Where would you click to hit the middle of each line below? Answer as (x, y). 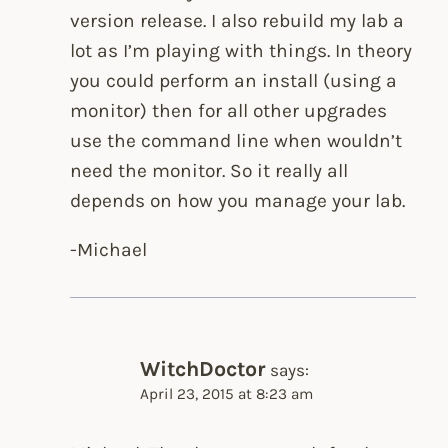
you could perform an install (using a (234, 80)
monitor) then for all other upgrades (229, 110)
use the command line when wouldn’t (236, 140)
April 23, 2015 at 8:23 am (227, 394)
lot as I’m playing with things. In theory (241, 50)
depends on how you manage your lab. (238, 200)
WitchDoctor (203, 369)
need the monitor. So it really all (209, 170)
